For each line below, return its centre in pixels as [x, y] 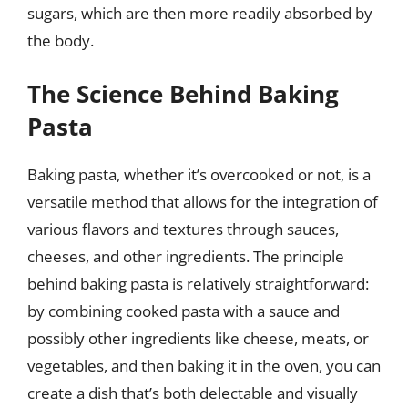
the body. [61, 40]
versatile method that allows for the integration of [203, 202]
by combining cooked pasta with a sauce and [184, 311]
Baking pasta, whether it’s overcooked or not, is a [199, 174]
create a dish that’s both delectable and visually [193, 393]
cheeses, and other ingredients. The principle [186, 256]
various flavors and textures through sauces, [183, 229]
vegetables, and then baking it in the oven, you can [204, 366]
